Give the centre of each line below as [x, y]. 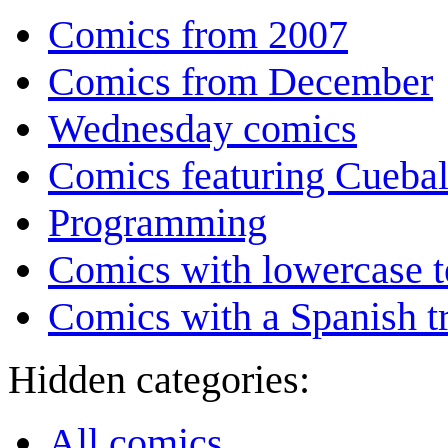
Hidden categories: [159, 379]
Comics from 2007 [198, 34]
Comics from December [240, 81]
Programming [157, 222]
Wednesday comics [202, 128]
